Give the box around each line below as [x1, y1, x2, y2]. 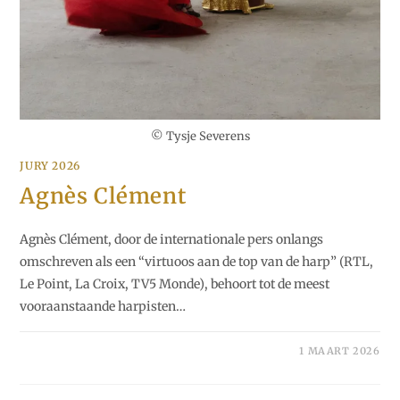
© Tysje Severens [150, 128, 250, 144]
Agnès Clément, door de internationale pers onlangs [20, 230, 324, 247]
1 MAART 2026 [299, 344, 380, 357]
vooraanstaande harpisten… [20, 297, 187, 314]
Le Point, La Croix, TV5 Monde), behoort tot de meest [20, 275, 330, 292]
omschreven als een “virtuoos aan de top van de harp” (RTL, [20, 253, 374, 270]
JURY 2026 [20, 158, 80, 172]
